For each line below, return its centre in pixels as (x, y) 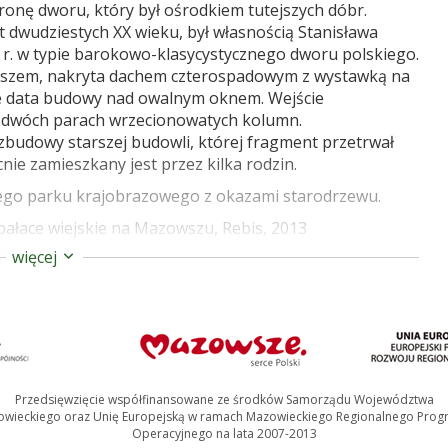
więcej (36, 257)
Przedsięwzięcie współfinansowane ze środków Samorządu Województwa (224, 400)
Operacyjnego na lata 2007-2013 (224, 434)
